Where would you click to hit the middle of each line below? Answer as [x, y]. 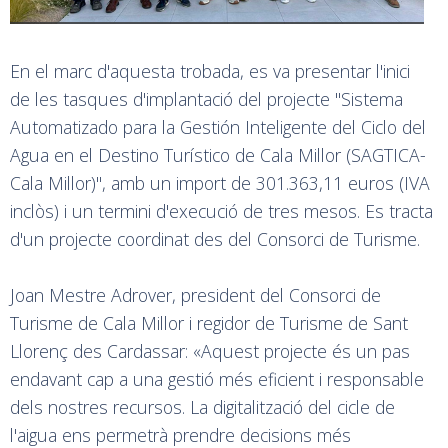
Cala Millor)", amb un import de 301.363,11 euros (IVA [220, 182]
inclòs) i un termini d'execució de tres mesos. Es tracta [221, 210]
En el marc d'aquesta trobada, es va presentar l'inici [210, 70]
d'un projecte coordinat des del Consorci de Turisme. [215, 238]
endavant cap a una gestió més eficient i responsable [217, 378]
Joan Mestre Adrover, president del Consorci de [195, 294]
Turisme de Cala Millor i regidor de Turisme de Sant [209, 322]
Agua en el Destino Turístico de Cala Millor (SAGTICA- [218, 154]
